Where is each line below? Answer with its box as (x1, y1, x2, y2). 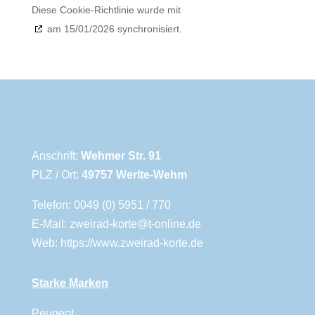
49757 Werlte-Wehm (81, 169, 187, 181)
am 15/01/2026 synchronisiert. (44, 23, 182, 34)
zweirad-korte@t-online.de (69, 218, 201, 230)
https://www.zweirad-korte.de (60, 237, 203, 249)
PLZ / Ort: (31, 169, 82, 181)
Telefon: (31, 199, 74, 211)
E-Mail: (31, 218, 70, 230)
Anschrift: (31, 150, 81, 162)
